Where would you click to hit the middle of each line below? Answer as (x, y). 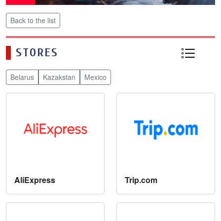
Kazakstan (59, 77)
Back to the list (33, 20)
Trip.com (141, 180)
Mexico (95, 77)
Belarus (22, 77)
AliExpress (35, 180)
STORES (37, 53)
